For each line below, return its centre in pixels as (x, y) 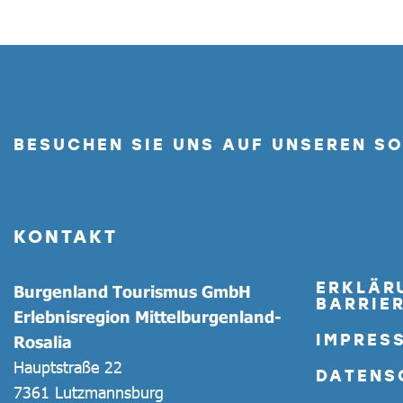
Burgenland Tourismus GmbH (132, 292)
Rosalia (43, 342)
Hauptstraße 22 (68, 367)
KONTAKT (66, 236)
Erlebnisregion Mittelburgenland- (148, 317)
